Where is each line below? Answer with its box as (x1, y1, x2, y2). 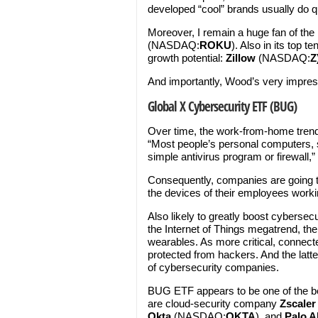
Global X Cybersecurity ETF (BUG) (148, 97, 297, 115)
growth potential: (148, 52, 226, 64)
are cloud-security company (148, 297, 277, 309)
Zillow (226, 52, 258, 64)
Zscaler (277, 297, 316, 309)
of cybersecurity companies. (148, 261, 279, 273)
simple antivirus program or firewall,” (148, 150, 315, 163)
